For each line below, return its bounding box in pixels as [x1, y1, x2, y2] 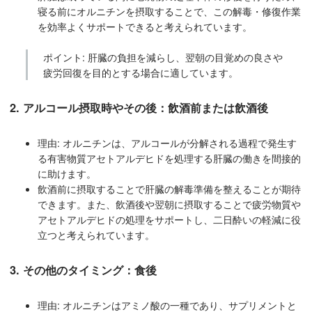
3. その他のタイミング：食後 [10, 261, 157, 278]
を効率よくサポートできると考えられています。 [38, 19, 252, 33]
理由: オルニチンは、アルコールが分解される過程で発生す [38, 136, 297, 150]
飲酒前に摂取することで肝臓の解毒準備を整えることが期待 [38, 182, 301, 196]
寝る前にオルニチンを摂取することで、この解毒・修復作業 [38, 3, 301, 18]
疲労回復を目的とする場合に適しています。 [43, 65, 239, 80]
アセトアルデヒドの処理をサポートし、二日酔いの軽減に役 [38, 212, 301, 227]
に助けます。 [38, 166, 96, 181]
